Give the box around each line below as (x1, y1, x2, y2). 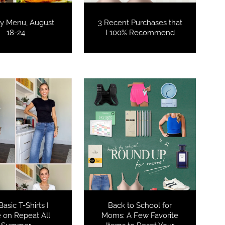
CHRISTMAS (144, 129, 184, 137)
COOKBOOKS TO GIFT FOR (119, 121, 209, 129)
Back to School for (108, 200, 172, 210)
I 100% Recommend (105, 28, 175, 37)
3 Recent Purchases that (97, 18, 182, 27)
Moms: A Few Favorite (101, 210, 179, 220)
